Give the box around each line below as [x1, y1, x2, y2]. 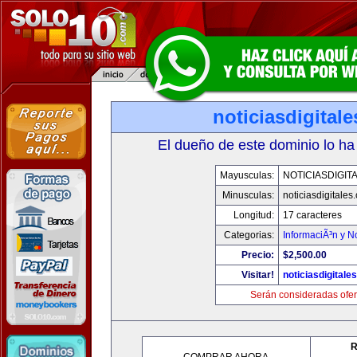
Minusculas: [222, 190, 274, 201]
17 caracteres [282, 210, 342, 221]
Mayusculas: [219, 170, 274, 181]
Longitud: [233, 210, 274, 221]
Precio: [241, 249, 274, 261]
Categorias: [223, 229, 274, 241]
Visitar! [241, 269, 274, 280]
